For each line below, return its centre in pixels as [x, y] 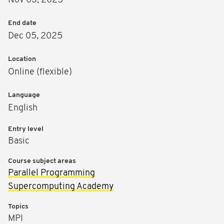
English [23, 108]
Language [24, 95]
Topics [18, 207]
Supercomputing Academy [61, 187]
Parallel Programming [51, 173]
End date [22, 23]
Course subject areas [42, 161]
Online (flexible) [40, 72]
